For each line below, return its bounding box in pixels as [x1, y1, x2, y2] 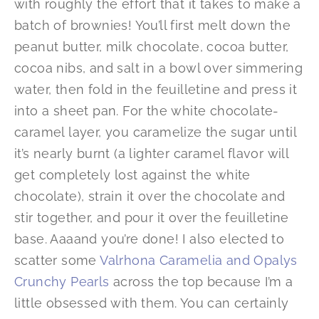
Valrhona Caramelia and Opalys [100, 253, 298, 268]
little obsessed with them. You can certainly [14, 296, 289, 311]
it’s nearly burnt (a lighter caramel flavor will [14, 146, 289, 162]
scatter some [14, 253, 100, 268]
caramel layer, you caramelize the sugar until [14, 125, 296, 140]
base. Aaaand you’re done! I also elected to [14, 231, 285, 247]
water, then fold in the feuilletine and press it [14, 82, 298, 98]
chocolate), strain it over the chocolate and [14, 189, 286, 204]
